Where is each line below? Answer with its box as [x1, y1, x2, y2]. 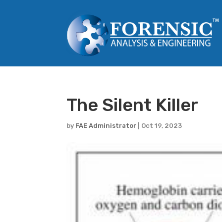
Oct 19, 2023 [141, 122, 182, 129]
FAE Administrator [75, 122, 137, 129]
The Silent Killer [66, 94, 199, 115]
